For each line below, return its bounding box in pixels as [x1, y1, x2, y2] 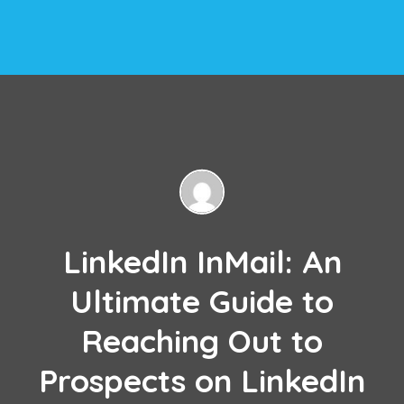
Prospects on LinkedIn [39, 360, 365, 400]
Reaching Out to [81, 320, 323, 361]
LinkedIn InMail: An [62, 241, 342, 281]
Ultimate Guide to [70, 280, 334, 321]
